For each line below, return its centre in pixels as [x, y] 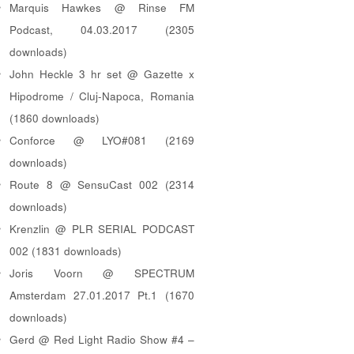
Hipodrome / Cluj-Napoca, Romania [102, 96]
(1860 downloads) [55, 118]
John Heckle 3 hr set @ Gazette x [102, 73]
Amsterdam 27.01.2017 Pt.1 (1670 [102, 295]
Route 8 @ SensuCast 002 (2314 [102, 184]
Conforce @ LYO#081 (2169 [102, 140]
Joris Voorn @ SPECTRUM [102, 273]
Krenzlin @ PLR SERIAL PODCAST [102, 228]
